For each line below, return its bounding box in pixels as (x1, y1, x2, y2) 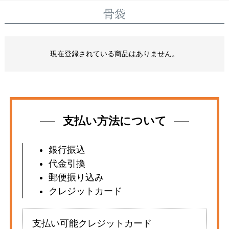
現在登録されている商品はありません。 (50, 50, 179, 58)
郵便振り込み (48, 172, 104, 183)
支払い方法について (62, 115, 167, 128)
